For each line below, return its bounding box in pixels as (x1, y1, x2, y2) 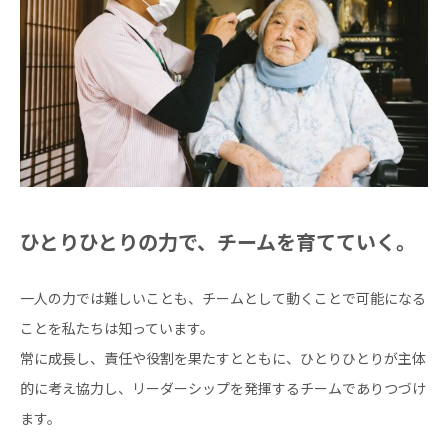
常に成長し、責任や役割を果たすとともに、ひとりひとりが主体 (20, 351, 426, 367)
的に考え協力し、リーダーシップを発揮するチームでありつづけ (20, 381, 426, 397)
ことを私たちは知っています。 (20, 321, 214, 337)
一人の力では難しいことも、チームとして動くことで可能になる (20, 291, 426, 307)
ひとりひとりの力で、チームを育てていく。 (20, 231, 416, 255)
